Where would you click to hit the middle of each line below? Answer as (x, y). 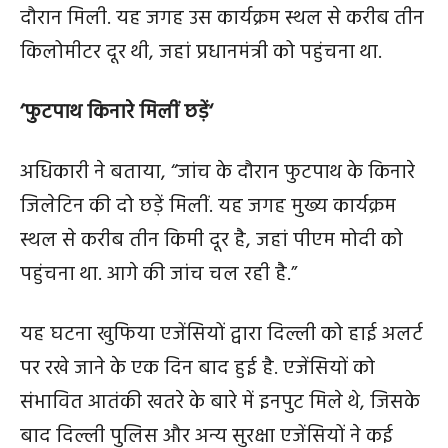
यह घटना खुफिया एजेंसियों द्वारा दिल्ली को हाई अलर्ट (221, 335)
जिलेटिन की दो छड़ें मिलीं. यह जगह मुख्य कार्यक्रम (208, 207)
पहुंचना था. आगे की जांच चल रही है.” (158, 275)
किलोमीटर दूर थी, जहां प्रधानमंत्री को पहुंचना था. (201, 53)
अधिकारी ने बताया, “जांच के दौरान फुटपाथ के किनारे (217, 173)
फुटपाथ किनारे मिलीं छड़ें (116, 113)
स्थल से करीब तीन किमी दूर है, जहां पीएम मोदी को (211, 241)
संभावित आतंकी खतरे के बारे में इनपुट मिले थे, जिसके (220, 403)
